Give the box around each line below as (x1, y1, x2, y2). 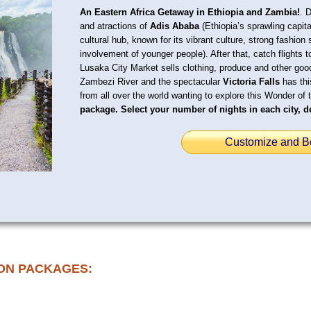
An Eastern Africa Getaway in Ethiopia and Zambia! (80, 6, 300, 17)
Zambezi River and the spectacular (80, 76, 223, 87)
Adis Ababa (150, 20, 199, 31)
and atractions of (80, 20, 150, 31)
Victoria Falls (223, 76, 280, 87)
